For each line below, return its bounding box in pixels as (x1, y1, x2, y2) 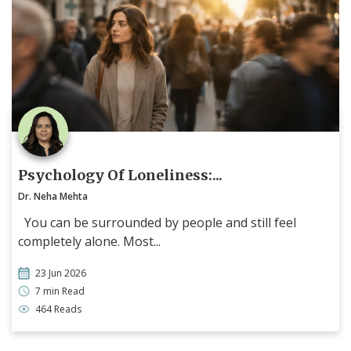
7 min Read (35, 284, 85, 298)
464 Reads (35, 302, 81, 316)
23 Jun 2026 (35, 266, 86, 280)
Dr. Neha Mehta (18, 189, 88, 203)
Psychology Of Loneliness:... (18, 165, 223, 184)
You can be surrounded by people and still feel (18, 213, 296, 231)
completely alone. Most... (18, 232, 161, 250)
